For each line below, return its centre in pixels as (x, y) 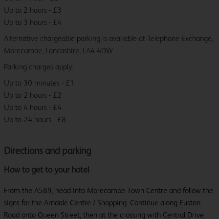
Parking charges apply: (39, 67)
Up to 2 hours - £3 (33, 10)
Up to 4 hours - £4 (33, 108)
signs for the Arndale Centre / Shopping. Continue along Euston (102, 203)
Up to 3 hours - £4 (33, 22)
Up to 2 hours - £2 (33, 95)
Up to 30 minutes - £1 (39, 83)
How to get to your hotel (47, 170)
